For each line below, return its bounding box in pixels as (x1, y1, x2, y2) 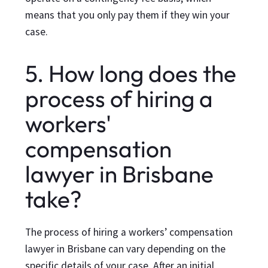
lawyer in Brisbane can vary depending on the (25, 242, 226, 255)
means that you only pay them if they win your (25, 8, 230, 22)
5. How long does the (25, 58, 237, 88)
